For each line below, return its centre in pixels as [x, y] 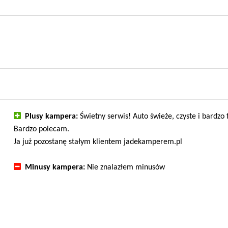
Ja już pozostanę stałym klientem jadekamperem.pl [98, 142]
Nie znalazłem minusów [125, 167]
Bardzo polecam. [42, 129]
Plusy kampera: [52, 116]
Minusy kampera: [55, 167]
